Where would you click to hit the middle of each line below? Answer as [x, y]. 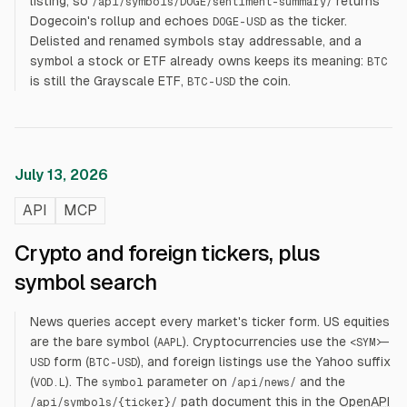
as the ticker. [307, 21]
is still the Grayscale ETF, [109, 81]
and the [321, 382]
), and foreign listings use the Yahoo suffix [264, 362]
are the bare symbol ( [94, 342]
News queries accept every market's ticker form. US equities [210, 322]
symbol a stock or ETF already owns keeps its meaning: [197, 61]
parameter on [185, 382]
